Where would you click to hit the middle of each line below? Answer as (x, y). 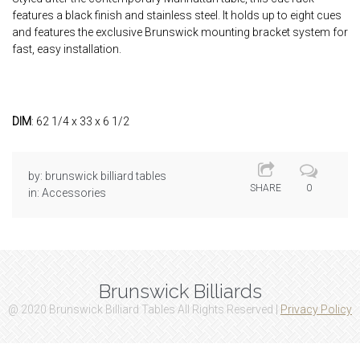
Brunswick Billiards (180, 291)
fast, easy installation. (67, 49)
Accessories (74, 193)
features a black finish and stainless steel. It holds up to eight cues (177, 16)
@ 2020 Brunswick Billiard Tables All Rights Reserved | (144, 309)
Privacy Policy (316, 309)
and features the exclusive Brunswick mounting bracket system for (180, 33)
